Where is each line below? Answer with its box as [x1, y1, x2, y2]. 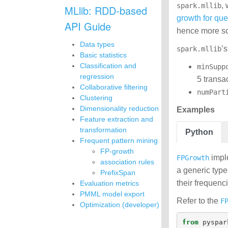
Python [185, 128, 213, 136]
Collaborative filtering [80, 83, 148, 91]
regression [80, 72, 114, 80]
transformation [80, 126, 127, 134]
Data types [80, 40, 115, 48]
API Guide [65, 19, 111, 34]
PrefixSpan [100, 168, 135, 177]
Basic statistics [80, 51, 127, 59]
